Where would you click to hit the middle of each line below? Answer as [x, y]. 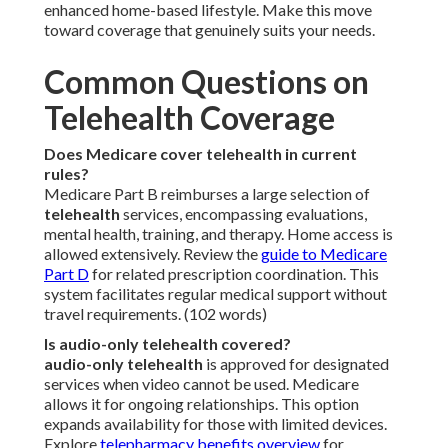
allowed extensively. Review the [152, 254]
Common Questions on [206, 82]
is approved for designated [296, 364]
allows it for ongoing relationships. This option [201, 404]
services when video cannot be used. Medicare [201, 384]
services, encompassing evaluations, [243, 214]
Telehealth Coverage [189, 118]
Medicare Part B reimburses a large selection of [207, 194]
